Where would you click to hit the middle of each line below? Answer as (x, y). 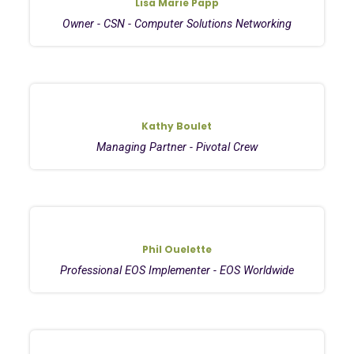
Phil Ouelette (177, 249)
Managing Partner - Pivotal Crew (177, 147)
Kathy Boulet (177, 126)
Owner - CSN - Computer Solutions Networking (177, 24)
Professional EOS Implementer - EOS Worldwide (177, 270)
